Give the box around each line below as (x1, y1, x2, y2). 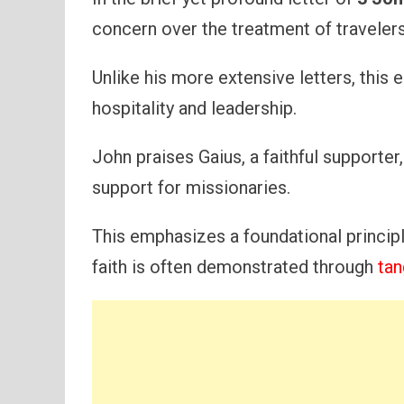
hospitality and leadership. (92, 97, 297, 120)
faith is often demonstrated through (92, 256, 378, 279)
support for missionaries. (92, 177, 290, 199)
